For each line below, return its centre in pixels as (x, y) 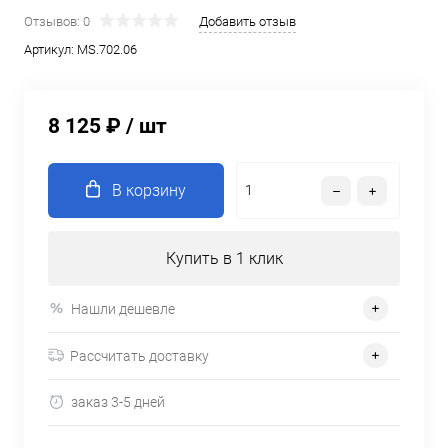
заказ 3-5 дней (118, 402)
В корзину (149, 190)
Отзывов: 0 (57, 22)
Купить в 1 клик (224, 258)
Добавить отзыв (247, 22)
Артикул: (50, 50)
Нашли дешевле (123, 308)
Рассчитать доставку (139, 355)
